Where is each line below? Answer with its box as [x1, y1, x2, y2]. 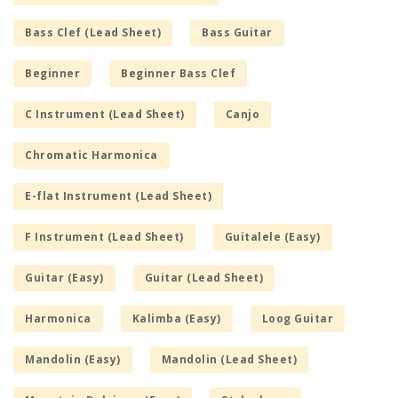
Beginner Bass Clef [121, 66, 235, 82]
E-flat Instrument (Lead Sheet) [25, 188, 211, 204]
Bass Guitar [202, 25, 273, 41]
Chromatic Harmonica [25, 147, 158, 163]
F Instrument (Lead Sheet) [25, 229, 184, 245]
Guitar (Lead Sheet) [144, 270, 263, 286]
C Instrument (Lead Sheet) [25, 107, 185, 123]
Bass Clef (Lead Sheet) [25, 25, 161, 41]
